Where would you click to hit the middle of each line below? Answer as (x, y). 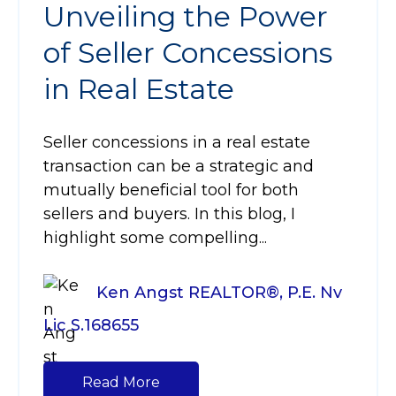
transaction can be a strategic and (179, 167)
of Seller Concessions (188, 53)
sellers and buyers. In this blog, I (169, 214)
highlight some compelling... (155, 238)
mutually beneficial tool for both (171, 190)
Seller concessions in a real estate (177, 143)
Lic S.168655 (91, 326)
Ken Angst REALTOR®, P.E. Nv (219, 293)
